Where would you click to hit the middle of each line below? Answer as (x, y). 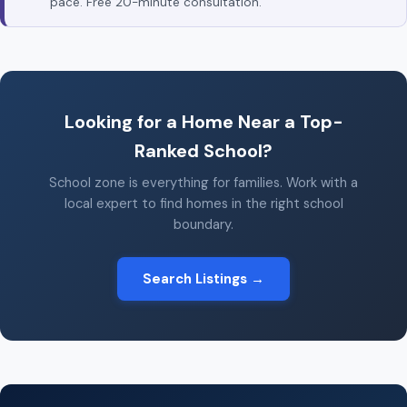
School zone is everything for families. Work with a (203, 183)
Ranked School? (203, 151)
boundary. (203, 225)
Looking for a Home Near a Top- (203, 122)
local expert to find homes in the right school (203, 204)
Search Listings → (203, 279)
